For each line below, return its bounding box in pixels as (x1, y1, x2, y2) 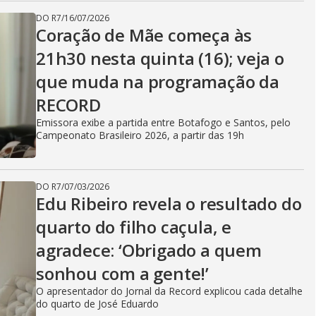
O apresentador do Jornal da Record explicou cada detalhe (36, 284, 303, 298)
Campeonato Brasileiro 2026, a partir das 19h (36, 128, 244, 142)
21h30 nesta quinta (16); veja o (36, 47, 284, 70)
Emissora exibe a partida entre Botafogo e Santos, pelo (36, 116, 291, 129)
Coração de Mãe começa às (36, 23, 253, 47)
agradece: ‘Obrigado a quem (36, 238, 262, 262)
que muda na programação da (36, 70, 279, 93)
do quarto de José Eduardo (36, 297, 159, 310)
